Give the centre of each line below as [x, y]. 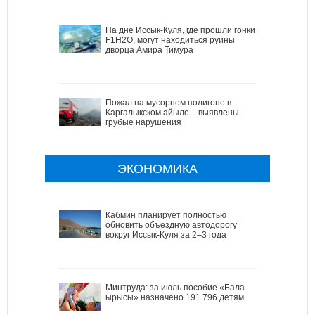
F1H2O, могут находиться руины [170, 40]
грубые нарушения [143, 123]
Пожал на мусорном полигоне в [168, 103]
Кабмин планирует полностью [166, 216]
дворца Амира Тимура [149, 50]
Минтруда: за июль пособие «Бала [175, 288]
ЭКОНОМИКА [157, 169]
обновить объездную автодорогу [171, 225]
